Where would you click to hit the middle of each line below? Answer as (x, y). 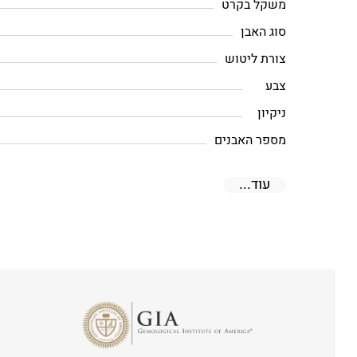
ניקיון (272, 113)
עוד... (255, 184)
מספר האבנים (251, 140)
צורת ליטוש (256, 59)
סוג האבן (264, 32)
